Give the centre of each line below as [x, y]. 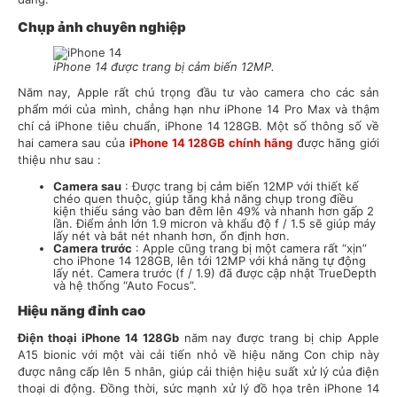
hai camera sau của [74, 143]
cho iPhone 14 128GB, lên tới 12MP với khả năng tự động [210, 261]
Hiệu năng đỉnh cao [82, 311]
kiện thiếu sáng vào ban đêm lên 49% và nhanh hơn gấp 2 [214, 211]
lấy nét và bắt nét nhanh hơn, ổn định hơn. [171, 236]
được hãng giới [336, 143]
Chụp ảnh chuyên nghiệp [102, 27]
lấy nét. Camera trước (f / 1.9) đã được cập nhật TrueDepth [215, 273]
